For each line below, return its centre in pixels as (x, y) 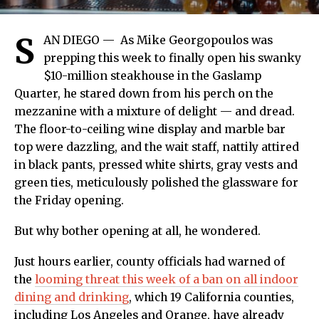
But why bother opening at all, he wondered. (137, 231)
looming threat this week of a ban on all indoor (167, 280)
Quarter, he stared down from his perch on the (144, 94)
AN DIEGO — (80, 41)
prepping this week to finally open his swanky (172, 58)
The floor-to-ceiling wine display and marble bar (150, 130)
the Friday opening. (69, 201)
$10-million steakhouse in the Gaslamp (152, 76)
